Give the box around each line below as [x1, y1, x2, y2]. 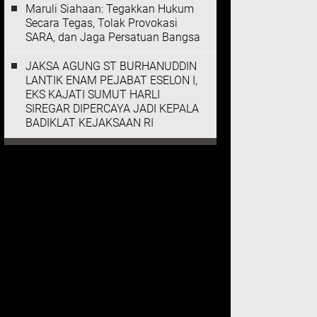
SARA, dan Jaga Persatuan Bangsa [25, 30, 200, 44]
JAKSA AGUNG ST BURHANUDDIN [25, 59, 197, 73]
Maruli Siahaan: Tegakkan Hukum [25, 2, 194, 16]
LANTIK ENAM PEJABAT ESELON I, [25, 74, 197, 87]
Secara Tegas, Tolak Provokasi [25, 16, 178, 30]
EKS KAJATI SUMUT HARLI [25, 88, 160, 101]
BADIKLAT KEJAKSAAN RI [25, 116, 154, 129]
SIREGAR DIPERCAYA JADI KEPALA [25, 102, 199, 115]
